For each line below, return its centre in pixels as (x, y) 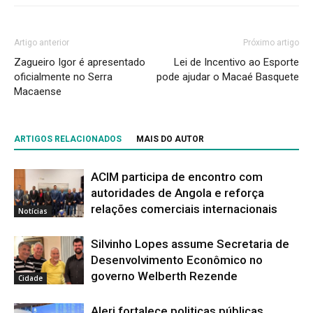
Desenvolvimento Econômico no (177, 260)
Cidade (30, 278)
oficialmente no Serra (63, 77)
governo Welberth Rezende (164, 276)
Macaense (38, 92)
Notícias (33, 211)
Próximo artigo (271, 43)
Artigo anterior (42, 43)
